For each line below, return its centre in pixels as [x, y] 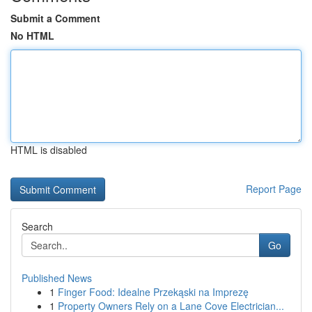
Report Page [274, 189]
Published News [57, 278]
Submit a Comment [55, 18]
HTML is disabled [49, 150]
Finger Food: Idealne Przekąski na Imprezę [153, 292]
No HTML [32, 36]
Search [37, 226]
